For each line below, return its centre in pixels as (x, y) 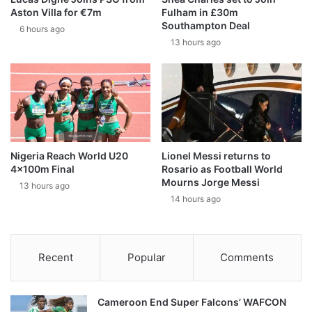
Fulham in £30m (200, 12)
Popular (146, 258)
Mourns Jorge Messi (211, 182)
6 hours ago (42, 29)
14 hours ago (196, 199)
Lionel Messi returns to (216, 156)
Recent (55, 258)
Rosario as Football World (222, 169)
